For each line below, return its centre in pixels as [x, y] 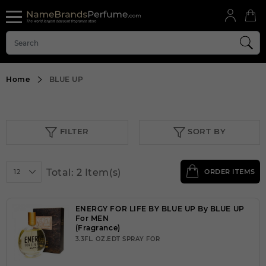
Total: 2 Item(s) [84, 172]
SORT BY [205, 132]
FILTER [73, 132]
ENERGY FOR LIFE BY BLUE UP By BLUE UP [160, 209]
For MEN [92, 218]
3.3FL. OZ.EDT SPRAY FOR [118, 239]
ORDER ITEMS [230, 172]
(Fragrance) [98, 228]
